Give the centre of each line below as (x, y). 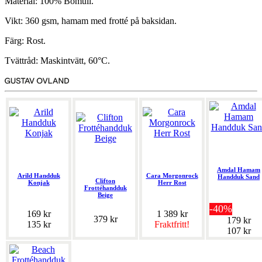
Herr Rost (172, 183)
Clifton (105, 181)
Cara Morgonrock (172, 176)
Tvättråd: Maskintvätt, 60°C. (57, 61)
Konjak (39, 183)
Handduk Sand (239, 177)
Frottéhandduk (105, 188)
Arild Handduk (39, 176)
